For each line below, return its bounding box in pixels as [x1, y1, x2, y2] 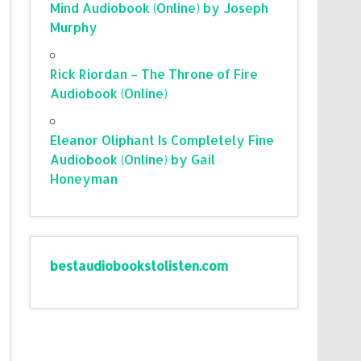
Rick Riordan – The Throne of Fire [50, 64, 259, 82]
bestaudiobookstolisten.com [50, 256, 229, 274]
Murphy [50, 18, 98, 35]
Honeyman [50, 169, 118, 187]
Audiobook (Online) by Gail [50, 150, 216, 168]
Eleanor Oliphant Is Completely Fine [50, 131, 275, 148]
